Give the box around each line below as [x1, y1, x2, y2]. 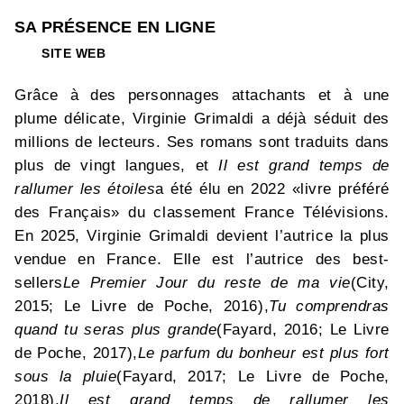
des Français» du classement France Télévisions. [14, 204, 390, 221]
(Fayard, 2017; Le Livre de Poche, [116, 368, 390, 385]
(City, [350, 274, 390, 291]
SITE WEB [41, 46, 106, 60]
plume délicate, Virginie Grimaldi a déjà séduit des [14, 110, 390, 127]
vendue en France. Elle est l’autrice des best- [14, 251, 390, 268]
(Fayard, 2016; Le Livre [216, 321, 390, 338]
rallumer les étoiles [14, 180, 156, 197]
